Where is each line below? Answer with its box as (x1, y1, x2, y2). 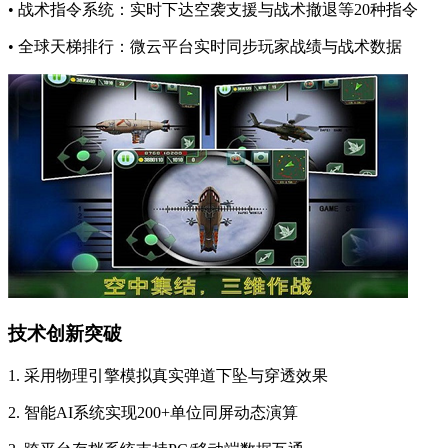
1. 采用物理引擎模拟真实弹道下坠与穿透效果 (8, 366, 328, 384)
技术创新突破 (8, 323, 122, 345)
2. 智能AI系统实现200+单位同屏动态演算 (8, 403, 298, 421)
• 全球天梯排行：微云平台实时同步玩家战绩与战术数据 (8, 38, 402, 56)
